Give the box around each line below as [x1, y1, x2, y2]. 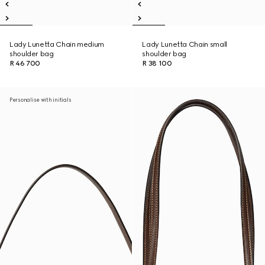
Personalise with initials [9, 96, 72, 103]
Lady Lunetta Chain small [142, 40, 227, 49]
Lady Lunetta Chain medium [9, 40, 104, 49]
